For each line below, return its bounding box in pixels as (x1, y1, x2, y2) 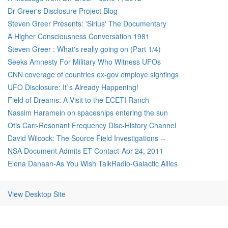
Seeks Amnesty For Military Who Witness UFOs (8, 56, 161, 67)
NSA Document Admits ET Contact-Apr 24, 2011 (8, 146, 163, 156)
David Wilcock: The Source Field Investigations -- (8, 133, 165, 143)
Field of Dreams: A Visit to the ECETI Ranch (8, 95, 149, 105)
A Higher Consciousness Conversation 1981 (8, 31, 150, 41)
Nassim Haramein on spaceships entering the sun (8, 107, 168, 118)
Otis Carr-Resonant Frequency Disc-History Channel (8, 120, 176, 130)
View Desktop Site (8, 189, 66, 199)
